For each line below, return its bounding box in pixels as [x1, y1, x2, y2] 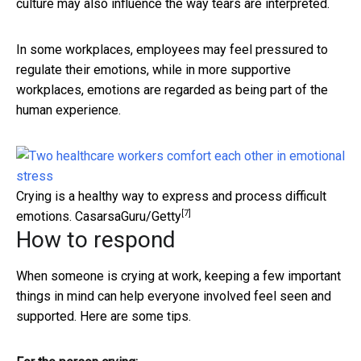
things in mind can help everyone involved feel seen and [16, 288, 331, 304]
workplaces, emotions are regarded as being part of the [16, 81, 328, 98]
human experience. [16, 102, 121, 118]
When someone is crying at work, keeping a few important [16, 268, 341, 284]
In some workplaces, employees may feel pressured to [16, 41, 328, 57]
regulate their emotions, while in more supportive [16, 61, 291, 77]
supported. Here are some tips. [16, 308, 191, 324]
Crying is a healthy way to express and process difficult [16, 188, 326, 204]
